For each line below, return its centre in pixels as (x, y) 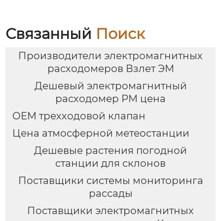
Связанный (51, 34)
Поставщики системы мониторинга (110, 180)
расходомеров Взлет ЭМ (110, 69)
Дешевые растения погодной (110, 150)
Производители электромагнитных (110, 56)
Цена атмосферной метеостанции (101, 133)
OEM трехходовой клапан (79, 116)
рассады (110, 193)
